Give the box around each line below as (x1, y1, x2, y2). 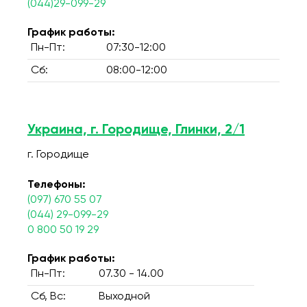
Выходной (99, 291, 150, 302)
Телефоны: (27, 180, 86, 191)
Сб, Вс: (31, 291, 66, 302)
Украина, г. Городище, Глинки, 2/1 (27, 123, 245, 137)
